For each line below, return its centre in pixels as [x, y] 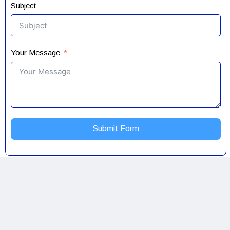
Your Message [36, 53]
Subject [24, 5]
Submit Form [116, 129]
